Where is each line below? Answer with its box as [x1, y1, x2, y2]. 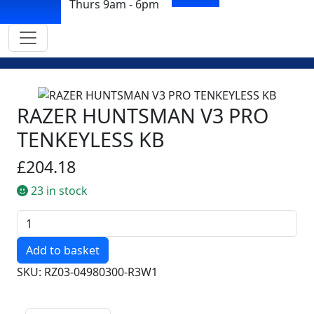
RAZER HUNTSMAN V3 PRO [17, 101, 268, 129]
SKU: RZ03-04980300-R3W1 [17, 264, 158, 280]
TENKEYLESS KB [17, 125, 165, 153]
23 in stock [28, 182, 88, 198]
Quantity [16, 210, 62, 226]
